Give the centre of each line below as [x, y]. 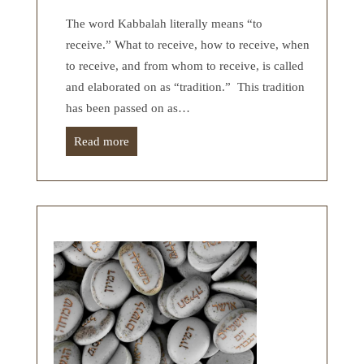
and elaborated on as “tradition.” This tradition [185, 87]
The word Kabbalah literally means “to [164, 23]
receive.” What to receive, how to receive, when [188, 44]
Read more [102, 141]
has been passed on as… [128, 108]
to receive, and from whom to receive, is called [185, 65]
